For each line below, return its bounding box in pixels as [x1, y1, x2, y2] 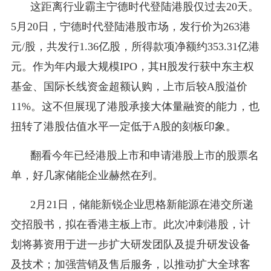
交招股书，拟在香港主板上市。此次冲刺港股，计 [10, 218, 250, 230]
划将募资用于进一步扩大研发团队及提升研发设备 [10, 238, 250, 250]
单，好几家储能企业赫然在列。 [10, 169, 163, 181]
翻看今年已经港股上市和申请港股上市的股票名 [30, 149, 259, 162]
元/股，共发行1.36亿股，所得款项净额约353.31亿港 [10, 40, 260, 53]
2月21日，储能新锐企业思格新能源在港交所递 [30, 198, 253, 211]
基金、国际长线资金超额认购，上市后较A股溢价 [10, 80, 247, 93]
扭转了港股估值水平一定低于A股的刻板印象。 [10, 120, 237, 132]
